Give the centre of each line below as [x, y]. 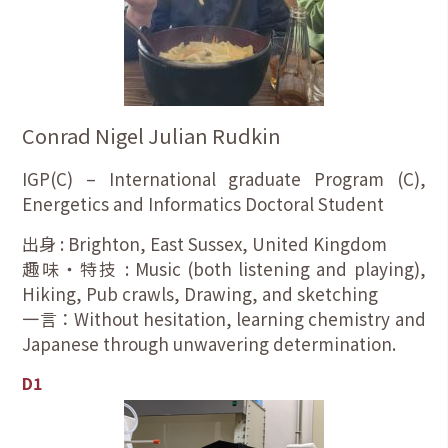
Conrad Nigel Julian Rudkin [152, 135]
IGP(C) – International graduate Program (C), [224, 178]
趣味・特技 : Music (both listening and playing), [224, 268]
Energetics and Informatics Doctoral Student [203, 203]
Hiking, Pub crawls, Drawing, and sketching [200, 293]
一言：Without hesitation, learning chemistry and [224, 318]
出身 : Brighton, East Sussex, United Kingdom [205, 243]
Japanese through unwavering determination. [209, 343]
